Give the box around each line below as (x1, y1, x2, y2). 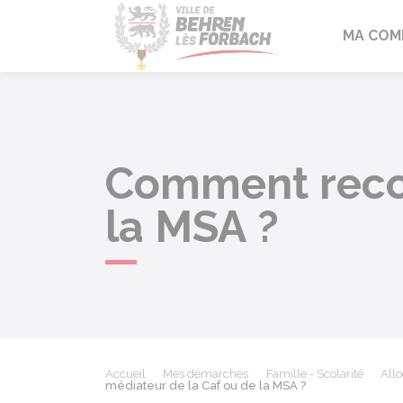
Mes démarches (163, 367, 249, 381)
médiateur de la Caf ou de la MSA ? (105, 379, 306, 392)
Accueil (105, 367, 146, 381)
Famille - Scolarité (265, 367, 363, 381)
